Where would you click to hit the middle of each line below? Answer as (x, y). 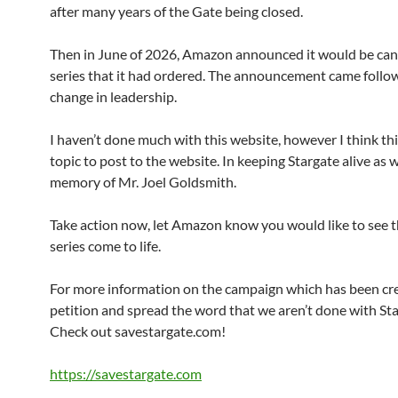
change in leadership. (113, 97)
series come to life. (105, 246)
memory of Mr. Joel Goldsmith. (143, 182)
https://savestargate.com (126, 374)
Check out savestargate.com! (138, 331)
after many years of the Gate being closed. (176, 12)
